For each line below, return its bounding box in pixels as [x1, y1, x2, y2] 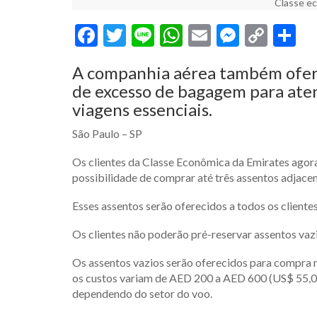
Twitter [126, 21, 200, 49]
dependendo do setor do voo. [72, 286, 212, 300]
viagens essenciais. [72, 98, 212, 120]
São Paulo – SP [72, 126, 142, 140]
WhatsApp [183, 21, 287, 49]
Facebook [98, 21, 191, 49]
